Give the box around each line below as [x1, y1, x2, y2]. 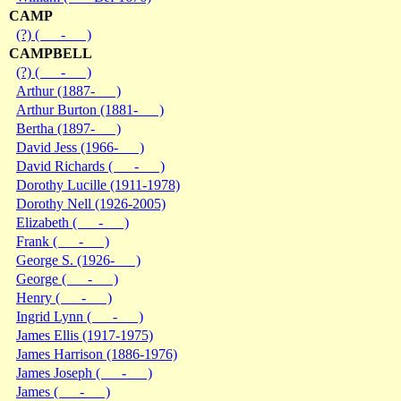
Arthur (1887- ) [16, 82, 121, 98]
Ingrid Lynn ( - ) [16, 308, 143, 324]
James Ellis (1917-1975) [16, 327, 153, 343]
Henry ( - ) [16, 289, 112, 305]
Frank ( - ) [16, 233, 109, 249]
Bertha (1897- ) [16, 120, 121, 136]
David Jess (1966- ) [16, 139, 144, 155]
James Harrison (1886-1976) [16, 346, 177, 362]
